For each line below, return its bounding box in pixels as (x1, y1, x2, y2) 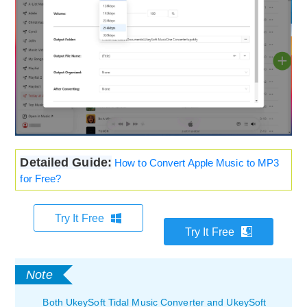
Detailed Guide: (20, 156, 112, 170)
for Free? (20, 173, 62, 185)
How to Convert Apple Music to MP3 (114, 157, 280, 169)
